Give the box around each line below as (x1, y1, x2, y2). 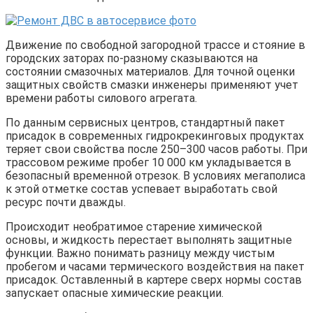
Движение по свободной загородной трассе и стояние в (6, 38, 305, 52)
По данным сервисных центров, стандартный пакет (6, 115, 285, 129)
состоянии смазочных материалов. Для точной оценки (6, 64, 295, 78)
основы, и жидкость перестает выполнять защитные (6, 233, 292, 247)
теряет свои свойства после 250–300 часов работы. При (6, 142, 307, 156)
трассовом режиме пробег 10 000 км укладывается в (6, 155, 291, 169)
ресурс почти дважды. (6, 195, 126, 209)
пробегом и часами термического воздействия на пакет (6, 259, 305, 273)
